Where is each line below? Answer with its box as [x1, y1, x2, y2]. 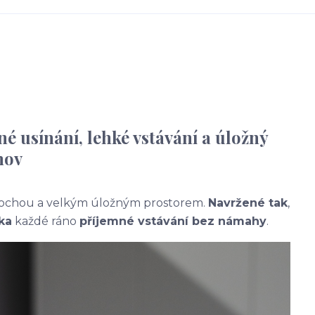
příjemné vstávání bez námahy [79, 214, 266, 228]
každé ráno [12, 214, 79, 228]
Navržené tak [208, 196, 288, 210]
